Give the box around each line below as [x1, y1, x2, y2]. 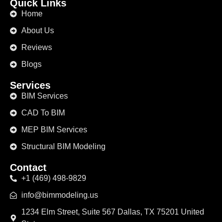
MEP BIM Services [21, 125, 87, 134]
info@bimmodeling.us [21, 190, 98, 199]
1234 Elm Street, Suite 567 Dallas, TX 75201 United [21, 207, 204, 216]
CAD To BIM [21, 108, 65, 117]
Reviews [21, 43, 52, 52]
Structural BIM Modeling [21, 142, 106, 151]
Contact [10, 162, 47, 173]
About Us [21, 26, 54, 35]
